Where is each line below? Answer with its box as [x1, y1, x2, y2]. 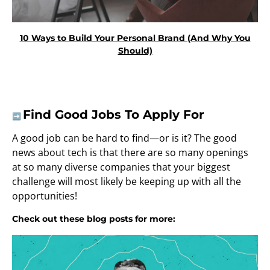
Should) [118, 45, 152, 57]
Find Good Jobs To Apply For [23, 107, 204, 122]
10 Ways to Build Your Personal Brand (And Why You [19, 33, 251, 44]
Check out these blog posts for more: [12, 213, 175, 225]
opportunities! [12, 189, 77, 203]
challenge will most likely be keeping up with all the [12, 175, 241, 189]
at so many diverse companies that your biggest [12, 160, 230, 174]
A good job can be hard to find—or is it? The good [12, 131, 237, 145]
